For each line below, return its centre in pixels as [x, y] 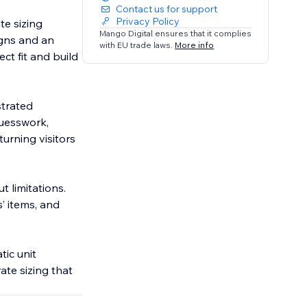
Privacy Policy [148, 22]
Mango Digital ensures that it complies [176, 34]
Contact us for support [167, 9]
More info [195, 45]
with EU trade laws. [137, 45]
